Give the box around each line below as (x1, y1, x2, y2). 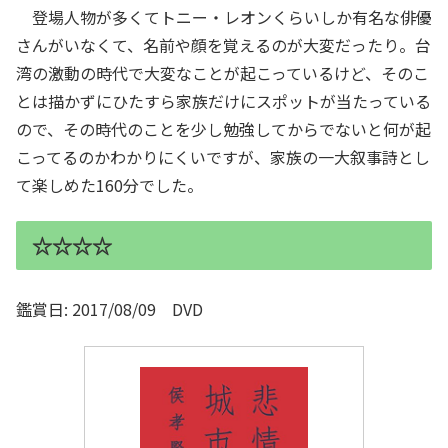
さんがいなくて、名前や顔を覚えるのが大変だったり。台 (16, 32, 431, 57)
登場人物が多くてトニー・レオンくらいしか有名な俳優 (16, 4, 432, 29)
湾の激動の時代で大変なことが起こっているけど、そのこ (16, 60, 429, 85)
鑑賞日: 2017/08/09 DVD (16, 297, 203, 322)
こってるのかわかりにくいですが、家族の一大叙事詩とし (16, 144, 430, 169)
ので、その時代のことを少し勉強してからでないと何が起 (16, 116, 431, 141)
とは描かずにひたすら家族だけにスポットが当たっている (16, 88, 431, 113)
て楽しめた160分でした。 (16, 172, 207, 197)
